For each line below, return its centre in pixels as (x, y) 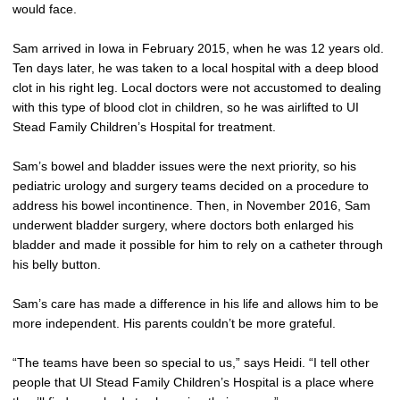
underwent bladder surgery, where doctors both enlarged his (183, 225)
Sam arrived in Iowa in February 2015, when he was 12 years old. (198, 48)
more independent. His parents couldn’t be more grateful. (174, 323)
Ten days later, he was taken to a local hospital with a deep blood (196, 68)
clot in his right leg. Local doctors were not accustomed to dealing (197, 87)
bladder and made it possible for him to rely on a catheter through (198, 245)
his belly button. (57, 264)
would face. (45, 9)
